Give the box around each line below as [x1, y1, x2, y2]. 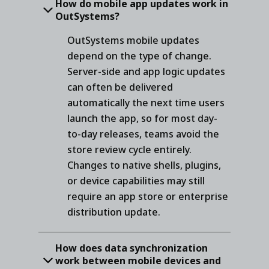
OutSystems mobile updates [67, 33, 199, 47]
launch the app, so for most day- [67, 111, 217, 125]
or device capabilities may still [67, 174, 205, 187]
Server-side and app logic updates [67, 64, 225, 78]
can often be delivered [67, 80, 173, 94]
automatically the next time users [67, 95, 225, 109]
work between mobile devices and [55, 253, 221, 267]
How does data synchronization [55, 241, 208, 255]
